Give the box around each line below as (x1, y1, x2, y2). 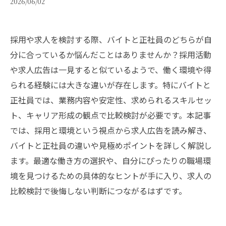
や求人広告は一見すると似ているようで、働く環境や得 (10, 64, 211, 76)
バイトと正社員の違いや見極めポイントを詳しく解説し (10, 139, 212, 151)
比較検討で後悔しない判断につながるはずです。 (10, 185, 187, 197)
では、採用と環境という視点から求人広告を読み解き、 (10, 124, 211, 136)
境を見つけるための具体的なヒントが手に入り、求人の (10, 169, 211, 182)
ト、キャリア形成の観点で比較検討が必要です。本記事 (10, 109, 211, 121)
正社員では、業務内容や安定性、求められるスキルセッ (10, 94, 212, 106)
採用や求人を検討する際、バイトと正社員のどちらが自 (10, 33, 212, 45)
